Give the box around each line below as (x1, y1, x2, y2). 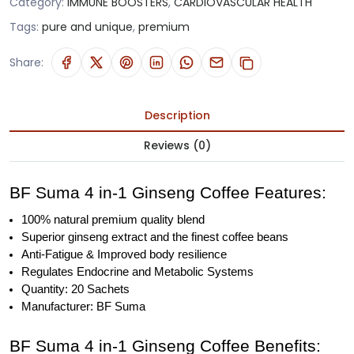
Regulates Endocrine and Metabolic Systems (21, 265, 254, 278)
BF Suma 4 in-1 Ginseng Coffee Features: (9, 183, 326, 202)
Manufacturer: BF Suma (21, 300, 145, 313)
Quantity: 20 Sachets (21, 283, 130, 296)
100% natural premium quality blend (21, 213, 205, 226)
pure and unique (42, 19, 133, 35)
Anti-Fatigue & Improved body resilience (21, 248, 227, 261)
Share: (9, 54, 43, 70)
